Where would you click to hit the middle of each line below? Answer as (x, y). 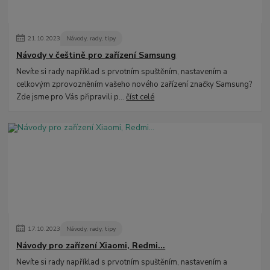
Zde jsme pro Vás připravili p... (71, 97)
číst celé (140, 97)
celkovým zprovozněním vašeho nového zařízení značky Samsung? (134, 85)
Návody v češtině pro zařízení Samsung (96, 55)
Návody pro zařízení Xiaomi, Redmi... (91, 246)
